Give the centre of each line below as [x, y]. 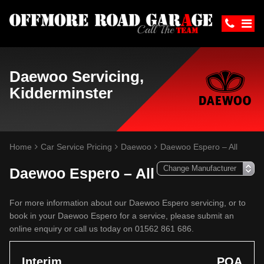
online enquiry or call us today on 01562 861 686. [102, 229]
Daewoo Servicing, [77, 77]
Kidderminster [61, 93]
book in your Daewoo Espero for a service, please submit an [122, 216]
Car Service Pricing [76, 147]
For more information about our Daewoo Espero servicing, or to [128, 203]
